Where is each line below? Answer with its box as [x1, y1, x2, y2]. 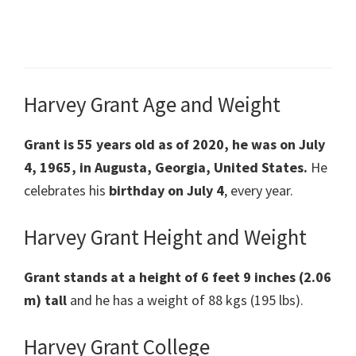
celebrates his [24, 181, 109, 200]
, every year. [224, 181, 293, 200]
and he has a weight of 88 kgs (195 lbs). [67, 291, 304, 310]
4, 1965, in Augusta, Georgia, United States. [24, 158, 308, 177]
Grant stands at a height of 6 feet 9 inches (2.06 [24, 268, 331, 287]
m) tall [24, 291, 67, 310]
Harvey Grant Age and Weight [24, 91, 281, 118]
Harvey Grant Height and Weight [24, 223, 307, 251]
